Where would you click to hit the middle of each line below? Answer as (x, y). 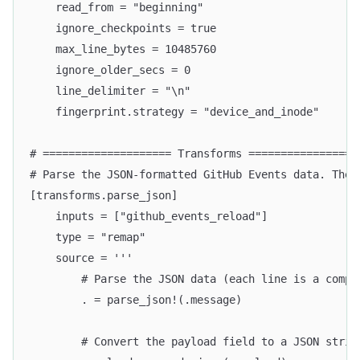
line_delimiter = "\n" (110, 90)
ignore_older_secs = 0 (110, 70)
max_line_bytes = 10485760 (123, 49)
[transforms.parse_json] (104, 195)
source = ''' (81, 258)
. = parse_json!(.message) (136, 299)
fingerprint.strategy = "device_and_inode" (174, 111)
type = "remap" (88, 237)
